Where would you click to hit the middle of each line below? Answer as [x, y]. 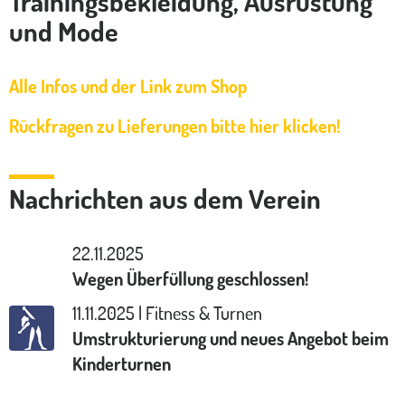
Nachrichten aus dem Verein [165, 198]
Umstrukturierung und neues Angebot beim [231, 338]
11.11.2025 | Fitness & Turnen [167, 312]
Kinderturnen [122, 363]
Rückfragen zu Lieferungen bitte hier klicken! [174, 125]
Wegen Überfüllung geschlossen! [190, 278]
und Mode [64, 30]
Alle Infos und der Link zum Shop [128, 85]
